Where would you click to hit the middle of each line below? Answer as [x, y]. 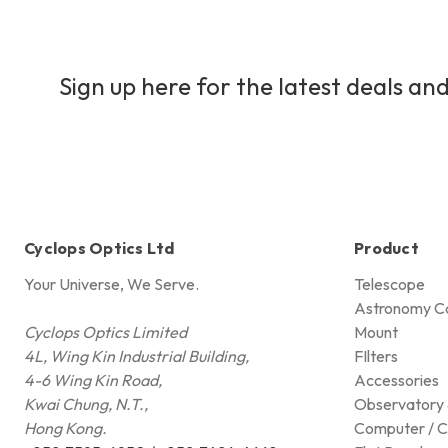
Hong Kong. [65, 427]
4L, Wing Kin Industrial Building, [136, 355]
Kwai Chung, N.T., [86, 403]
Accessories [396, 379]
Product [386, 247]
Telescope [389, 283]
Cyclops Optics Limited [105, 331]
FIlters [376, 355]
